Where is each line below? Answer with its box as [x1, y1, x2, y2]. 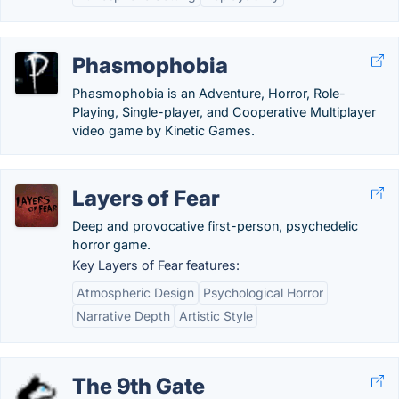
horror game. [72, 237, 151, 252]
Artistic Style [179, 308, 253, 323]
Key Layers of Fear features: [72, 257, 240, 273]
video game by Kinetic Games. [72, 123, 255, 138]
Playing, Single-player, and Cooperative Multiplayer [72, 104, 376, 119]
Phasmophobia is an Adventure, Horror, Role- [72, 85, 346, 101]
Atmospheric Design [77, 285, 194, 300]
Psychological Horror [203, 285, 323, 300]
